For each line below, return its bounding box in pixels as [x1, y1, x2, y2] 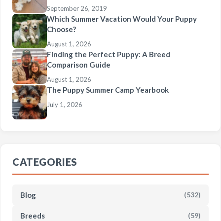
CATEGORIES [12, 155, 77, 168]
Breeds [20, 211, 45, 220]
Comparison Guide [47, 60, 110, 69]
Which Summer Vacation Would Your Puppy [47, 14, 197, 23]
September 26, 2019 [47, 4, 107, 12]
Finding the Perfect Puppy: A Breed [47, 49, 170, 59]
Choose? [47, 24, 76, 34]
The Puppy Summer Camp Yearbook [47, 85, 169, 94]
